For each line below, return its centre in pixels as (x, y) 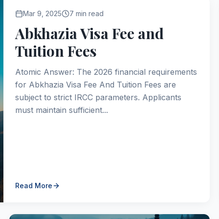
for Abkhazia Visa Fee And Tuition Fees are (95, 85)
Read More (33, 186)
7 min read (86, 13)
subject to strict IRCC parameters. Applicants (98, 97)
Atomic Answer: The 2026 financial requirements (106, 72)
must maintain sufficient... (61, 110)
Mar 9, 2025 (42, 13)
